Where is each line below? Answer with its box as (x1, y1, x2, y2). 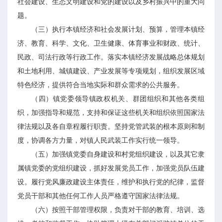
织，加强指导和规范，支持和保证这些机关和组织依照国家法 (17, 109, 205, 116)
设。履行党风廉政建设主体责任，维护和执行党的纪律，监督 (17, 178, 205, 186)
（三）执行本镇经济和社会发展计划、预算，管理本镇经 (31, 26, 205, 33)
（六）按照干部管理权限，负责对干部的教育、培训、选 (31, 206, 205, 214)
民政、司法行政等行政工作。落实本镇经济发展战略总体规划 (17, 54, 205, 61)
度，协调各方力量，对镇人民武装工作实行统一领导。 (17, 137, 184, 144)
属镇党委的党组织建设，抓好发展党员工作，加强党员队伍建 (17, 165, 205, 172)
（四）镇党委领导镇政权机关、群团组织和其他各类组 (31, 95, 205, 103)
